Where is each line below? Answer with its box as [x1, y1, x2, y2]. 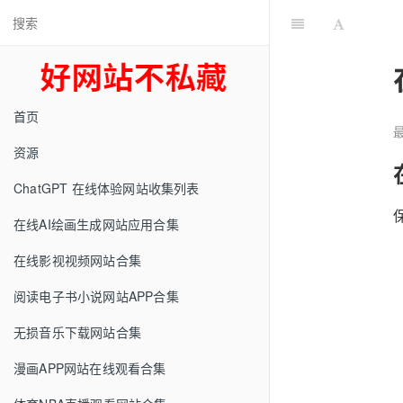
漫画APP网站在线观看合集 [13, 359, 166, 377]
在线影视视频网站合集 [13, 251, 141, 269]
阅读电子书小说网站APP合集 [13, 287, 179, 305]
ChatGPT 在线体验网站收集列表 [13, 179, 200, 197]
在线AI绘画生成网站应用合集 [13, 215, 179, 233]
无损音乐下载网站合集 [13, 323, 141, 341]
